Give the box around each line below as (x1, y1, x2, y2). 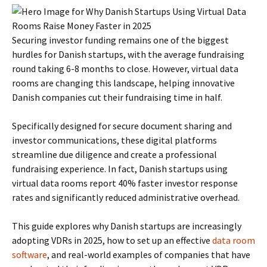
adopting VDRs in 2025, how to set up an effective (12, 234, 212, 246)
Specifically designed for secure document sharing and (12, 120, 232, 132)
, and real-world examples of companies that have (47, 249, 250, 260)
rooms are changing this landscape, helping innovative (12, 77, 235, 89)
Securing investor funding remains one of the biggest (12, 34, 229, 46)
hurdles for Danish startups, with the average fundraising (12, 48, 244, 60)
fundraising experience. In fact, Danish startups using (12, 163, 228, 175)
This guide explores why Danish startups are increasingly (12, 220, 241, 232)
